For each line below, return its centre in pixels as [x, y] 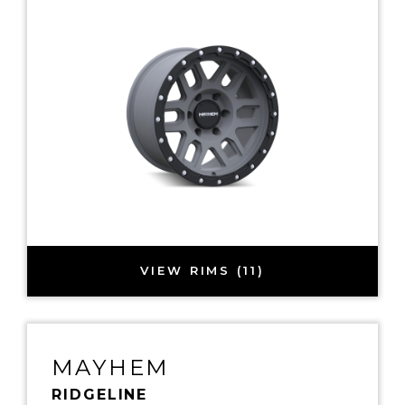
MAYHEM [111, 367]
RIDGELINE [100, 394]
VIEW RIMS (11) [202, 271]
